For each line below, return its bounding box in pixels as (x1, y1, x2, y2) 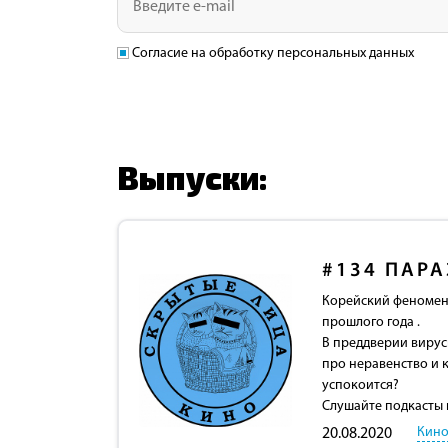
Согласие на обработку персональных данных (132, 45, 417, 61)
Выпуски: (117, 157, 268, 196)
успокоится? (321, 377, 399, 393)
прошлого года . (321, 314, 420, 330)
